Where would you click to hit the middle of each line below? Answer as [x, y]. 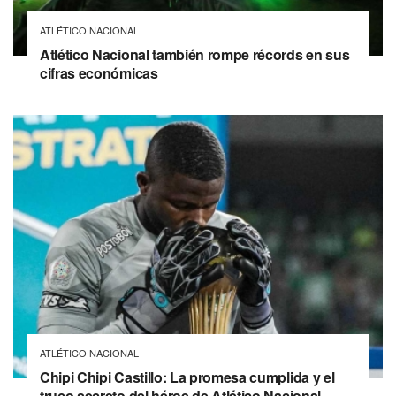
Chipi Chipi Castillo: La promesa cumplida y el [187, 377]
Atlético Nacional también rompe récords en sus [195, 54]
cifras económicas [99, 72]
